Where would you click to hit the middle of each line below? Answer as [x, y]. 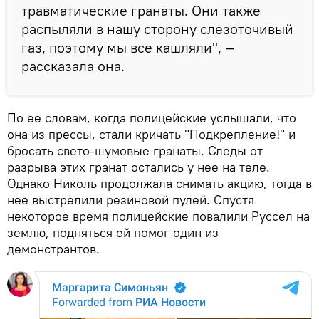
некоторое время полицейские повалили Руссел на [158, 216]
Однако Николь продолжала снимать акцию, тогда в [159, 184]
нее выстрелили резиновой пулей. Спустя [131, 200]
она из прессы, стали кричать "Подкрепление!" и [151, 135]
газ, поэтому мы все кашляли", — [128, 48]
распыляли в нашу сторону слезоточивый [157, 29]
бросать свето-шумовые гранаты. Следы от [135, 151]
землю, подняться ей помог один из [113, 233]
